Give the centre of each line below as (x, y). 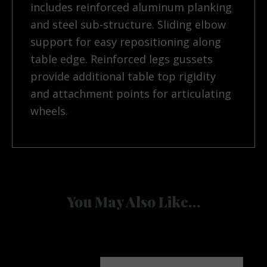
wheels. (49, 111)
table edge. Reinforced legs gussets (122, 59)
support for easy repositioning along (126, 42)
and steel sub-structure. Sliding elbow (128, 25)
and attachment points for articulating (131, 94)
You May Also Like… (133, 202)
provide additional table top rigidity (123, 77)
